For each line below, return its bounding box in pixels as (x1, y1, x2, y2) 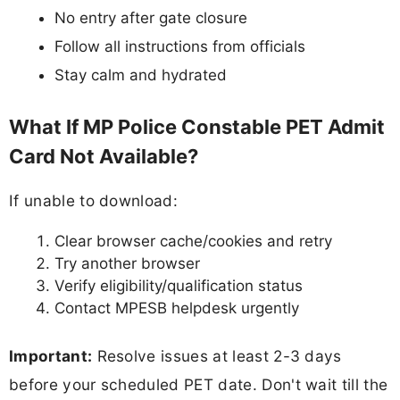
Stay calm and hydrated (54, 66, 227, 85)
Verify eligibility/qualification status (54, 276, 303, 295)
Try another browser (54, 254, 200, 272)
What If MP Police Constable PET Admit (9, 114, 385, 138)
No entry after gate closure (54, 9, 247, 28)
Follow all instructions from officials (54, 37, 305, 56)
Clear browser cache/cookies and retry (54, 231, 332, 250)
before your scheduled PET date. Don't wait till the (9, 375, 388, 395)
